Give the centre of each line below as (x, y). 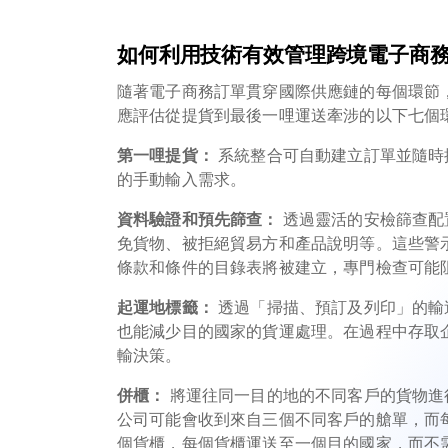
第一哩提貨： (165, 155)
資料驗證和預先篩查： (198, 219)
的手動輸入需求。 (182, 179)
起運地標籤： (165, 307)
